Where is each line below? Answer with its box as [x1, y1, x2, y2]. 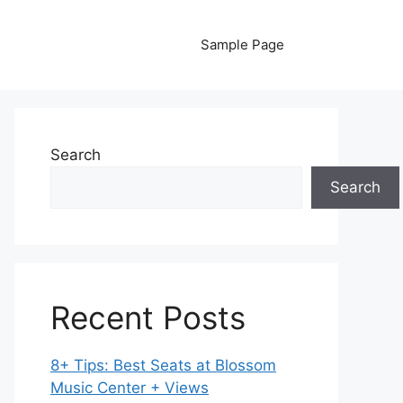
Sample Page [201, 36, 284, 53]
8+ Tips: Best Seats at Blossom [50, 356, 276, 374]
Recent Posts [50, 299, 246, 336]
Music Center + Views [50, 379, 209, 397]
